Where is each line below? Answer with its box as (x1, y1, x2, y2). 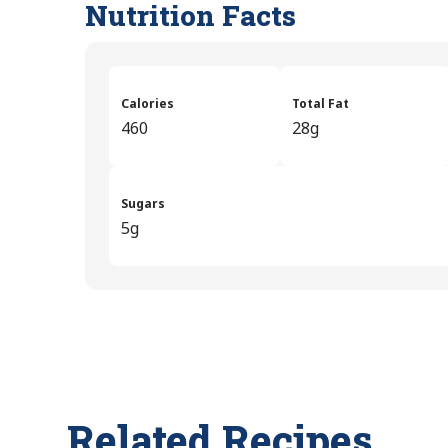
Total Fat (292, 94, 349, 112)
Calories (121, 94, 175, 112)
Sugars (121, 194, 166, 212)
